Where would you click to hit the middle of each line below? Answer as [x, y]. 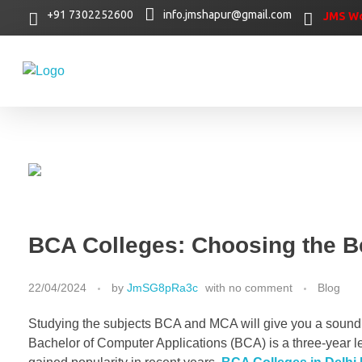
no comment [261, 288]
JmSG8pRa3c [162, 288]
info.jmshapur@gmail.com [227, 15]
